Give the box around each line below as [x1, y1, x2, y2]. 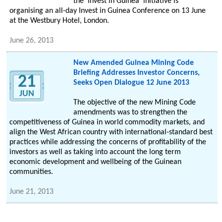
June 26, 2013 [9, 37, 54, 45]
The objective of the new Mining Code [73, 99, 196, 107]
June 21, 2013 [9, 188, 54, 196]
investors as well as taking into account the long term [9, 148, 181, 157]
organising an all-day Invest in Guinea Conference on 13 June [9, 7, 206, 15]
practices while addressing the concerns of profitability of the [9, 138, 207, 147]
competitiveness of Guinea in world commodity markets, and [9, 118, 205, 127]
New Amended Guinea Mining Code [73, 59, 194, 67]
